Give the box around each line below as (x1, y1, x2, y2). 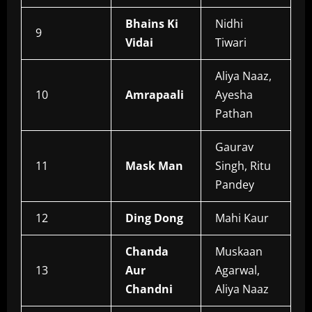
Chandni (125, 281, 173, 297)
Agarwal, (215, 263, 260, 279)
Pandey (215, 177, 254, 193)
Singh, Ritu (215, 158, 271, 174)
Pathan (215, 106, 253, 122)
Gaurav (215, 139, 253, 155)
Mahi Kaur (215, 210, 269, 226)
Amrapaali (125, 87, 184, 103)
